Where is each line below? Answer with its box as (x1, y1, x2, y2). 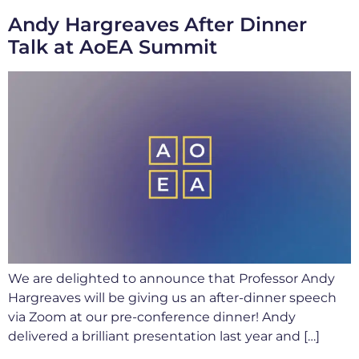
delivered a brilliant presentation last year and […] (8, 329, 320, 345)
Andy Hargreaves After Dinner (8, 12, 307, 36)
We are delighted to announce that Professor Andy (8, 271, 335, 287)
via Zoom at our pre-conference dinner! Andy (8, 309, 296, 325)
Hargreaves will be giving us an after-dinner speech (8, 290, 337, 306)
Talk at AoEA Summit (8, 34, 217, 58)
